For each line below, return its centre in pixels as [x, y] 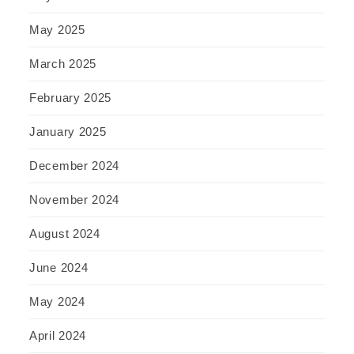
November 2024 [75, 200]
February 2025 [71, 98]
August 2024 [65, 234]
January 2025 [68, 132]
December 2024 [75, 166]
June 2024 [59, 268]
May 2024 [57, 302]
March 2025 [63, 64]
